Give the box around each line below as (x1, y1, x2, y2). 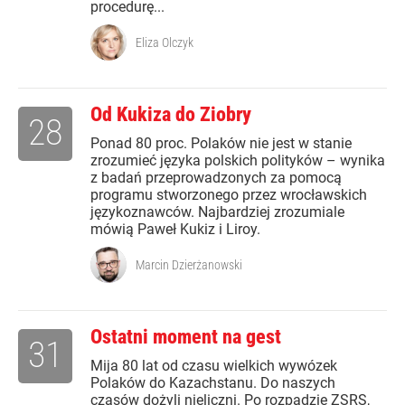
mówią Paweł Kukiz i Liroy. (90, 221, 260, 239)
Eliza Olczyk (136, 35, 193, 51)
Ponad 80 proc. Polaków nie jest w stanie (90, 135, 352, 153)
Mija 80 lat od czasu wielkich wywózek (90, 357, 337, 375)
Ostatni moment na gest (90, 325, 281, 349)
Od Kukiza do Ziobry (90, 103, 251, 127)
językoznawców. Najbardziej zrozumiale (90, 203, 344, 221)
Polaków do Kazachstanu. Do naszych (90, 374, 335, 392)
